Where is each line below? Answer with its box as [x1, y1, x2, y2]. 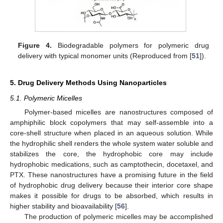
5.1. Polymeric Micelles [10, 94, 82, 103]
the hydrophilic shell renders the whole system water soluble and [10, 139, 213, 148]
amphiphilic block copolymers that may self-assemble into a [10, 118, 213, 127]
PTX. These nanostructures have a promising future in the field [10, 171, 213, 179]
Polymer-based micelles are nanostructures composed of [24, 108, 213, 116]
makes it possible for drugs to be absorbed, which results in [10, 192, 213, 200]
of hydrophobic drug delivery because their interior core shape [10, 181, 213, 190]
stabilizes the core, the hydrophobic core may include [10, 150, 213, 158]
